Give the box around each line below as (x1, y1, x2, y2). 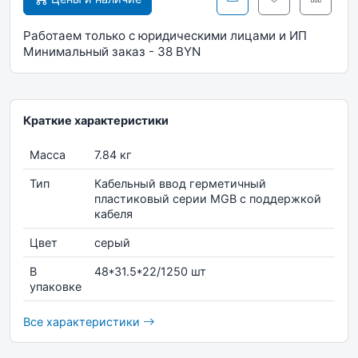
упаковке (30, 280, 82, 293)
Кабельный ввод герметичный (94, 177, 266, 190)
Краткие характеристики (23, 113, 169, 127)
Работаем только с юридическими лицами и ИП (23, 28, 307, 43)
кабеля (94, 207, 133, 221)
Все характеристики (23, 315, 143, 328)
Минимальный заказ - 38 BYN (23, 44, 201, 59)
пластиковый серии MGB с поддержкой (94, 192, 321, 205)
